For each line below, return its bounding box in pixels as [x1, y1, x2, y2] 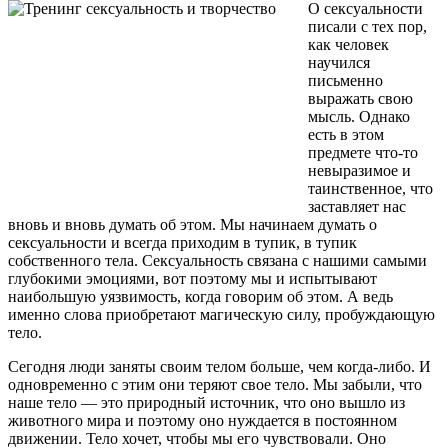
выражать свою [308, 89, 413, 107]
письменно [308, 71, 383, 89]
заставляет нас [308, 197, 406, 215]
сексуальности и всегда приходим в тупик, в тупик [8, 233, 357, 251]
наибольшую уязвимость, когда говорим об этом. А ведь [8, 287, 393, 305]
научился [308, 53, 370, 71]
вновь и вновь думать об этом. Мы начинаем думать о [8, 215, 377, 233]
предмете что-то [308, 143, 418, 161]
